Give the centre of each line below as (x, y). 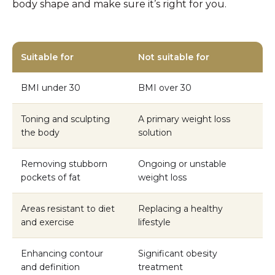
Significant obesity (178, 253)
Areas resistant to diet (68, 208)
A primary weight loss (184, 119)
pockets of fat (51, 177)
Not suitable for (174, 57)
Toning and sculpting (65, 119)
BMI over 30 (165, 87)
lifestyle (154, 222)
